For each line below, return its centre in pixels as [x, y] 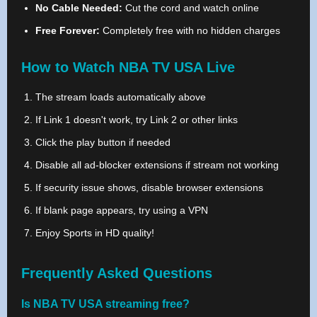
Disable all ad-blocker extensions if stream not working [157, 165]
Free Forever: [68, 30]
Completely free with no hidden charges [190, 30]
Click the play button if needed [103, 142]
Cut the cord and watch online [191, 7]
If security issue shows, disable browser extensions [149, 187]
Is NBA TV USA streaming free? [105, 304]
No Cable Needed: [79, 7]
